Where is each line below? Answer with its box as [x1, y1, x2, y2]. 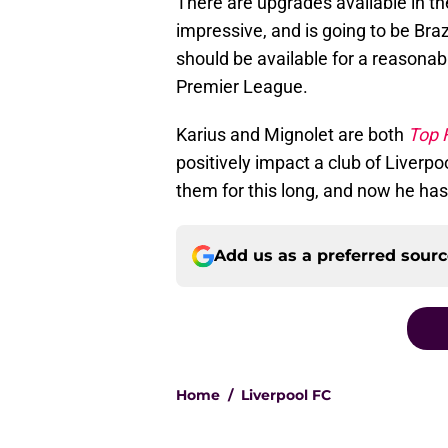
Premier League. [176, 76, 308, 98]
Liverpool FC [241, 386, 331, 405]
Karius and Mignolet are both [176, 124, 408, 146]
